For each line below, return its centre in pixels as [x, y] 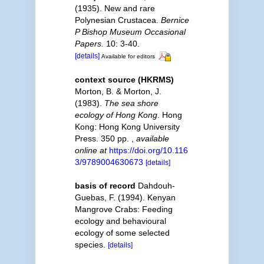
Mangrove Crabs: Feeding [123, 209]
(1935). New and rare [115, 8]
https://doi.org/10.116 [148, 150]
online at [90, 150]
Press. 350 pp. [103, 138]
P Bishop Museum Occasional [130, 32]
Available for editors [128, 56]
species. [91, 244]
